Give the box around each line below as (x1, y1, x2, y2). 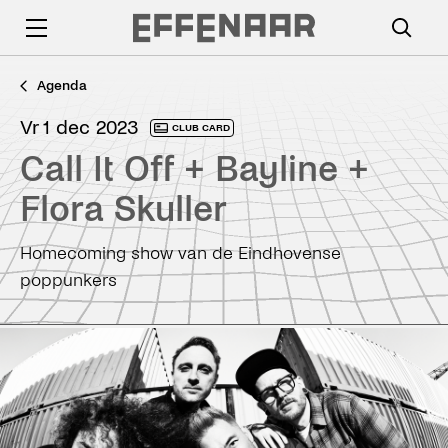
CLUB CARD (172, 122, 230, 133)
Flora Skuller (20, 190, 227, 229)
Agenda (37, 78, 87, 93)
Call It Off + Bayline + (20, 150, 369, 189)
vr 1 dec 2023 (32, 117, 139, 138)
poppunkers (20, 271, 117, 290)
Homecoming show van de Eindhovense (20, 244, 341, 263)
